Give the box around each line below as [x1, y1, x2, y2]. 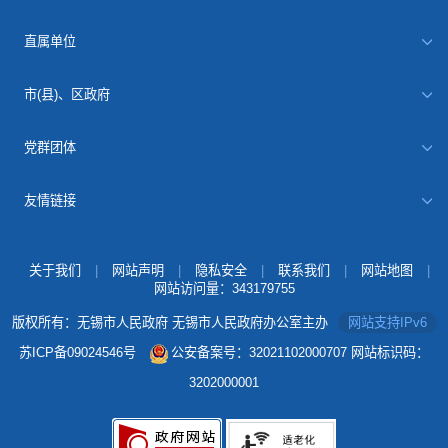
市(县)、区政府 [24, 86, 111, 102]
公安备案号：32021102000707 [171, 345, 347, 361]
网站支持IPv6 [347, 315, 427, 331]
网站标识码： [351, 345, 429, 361]
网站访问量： [153, 281, 232, 297]
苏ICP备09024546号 [19, 345, 136, 361]
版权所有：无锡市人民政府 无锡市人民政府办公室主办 [11, 315, 328, 331]
